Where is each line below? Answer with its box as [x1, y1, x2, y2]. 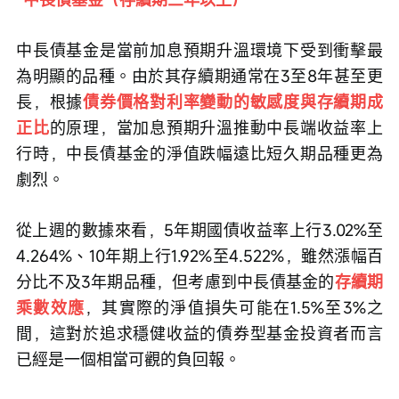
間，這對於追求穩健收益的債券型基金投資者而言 [16, 322, 383, 345]
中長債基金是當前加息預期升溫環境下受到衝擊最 [16, 39, 383, 61]
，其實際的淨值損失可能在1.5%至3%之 [85, 297, 384, 319]
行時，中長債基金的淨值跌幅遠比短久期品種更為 [16, 142, 383, 165]
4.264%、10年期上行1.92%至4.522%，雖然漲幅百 [16, 245, 383, 267]
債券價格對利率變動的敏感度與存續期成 [83, 91, 384, 113]
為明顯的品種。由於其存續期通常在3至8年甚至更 [16, 65, 383, 87]
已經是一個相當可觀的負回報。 [16, 348, 240, 370]
